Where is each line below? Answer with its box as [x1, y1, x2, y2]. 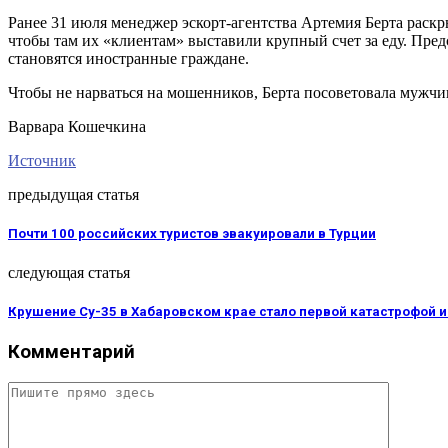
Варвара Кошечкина [8, 118, 146, 136]
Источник [8, 152, 76, 170]
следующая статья [8, 263, 130, 281]
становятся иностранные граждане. [8, 50, 249, 68]
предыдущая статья [8, 186, 139, 204]
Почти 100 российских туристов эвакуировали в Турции [8, 226, 376, 242]
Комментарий [8, 340, 135, 363]
